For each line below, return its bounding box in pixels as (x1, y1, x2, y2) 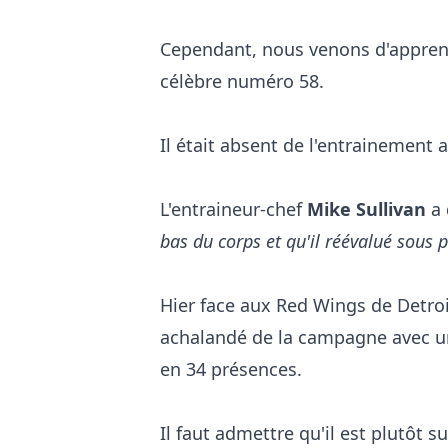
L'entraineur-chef (160, 197, 307, 222)
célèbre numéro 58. (160, 69, 324, 94)
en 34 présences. (160, 357, 307, 382)
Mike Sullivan (307, 197, 426, 222)
